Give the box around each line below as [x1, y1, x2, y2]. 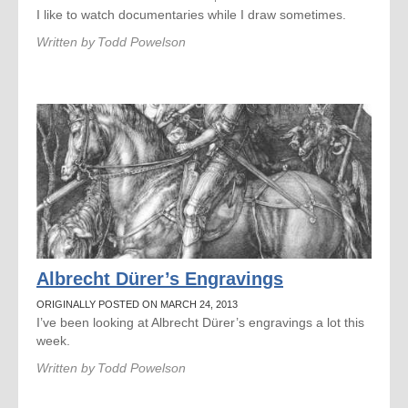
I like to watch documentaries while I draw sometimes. [36, 7, 346, 22]
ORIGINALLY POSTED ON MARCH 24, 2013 [36, 299, 238, 310]
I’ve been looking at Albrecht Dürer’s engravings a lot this [36, 315, 364, 330]
